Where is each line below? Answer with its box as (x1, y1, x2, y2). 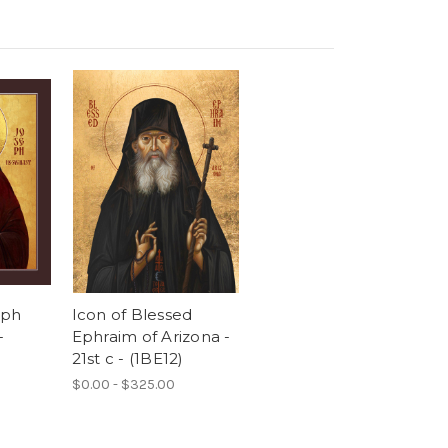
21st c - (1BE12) (71, 348, 184, 368)
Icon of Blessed (71, 304, 193, 324)
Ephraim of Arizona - (71, 326, 231, 346)
